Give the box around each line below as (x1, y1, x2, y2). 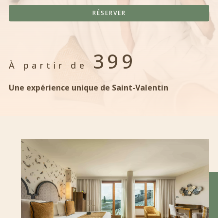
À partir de (9, 59, 93, 71)
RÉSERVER (92, 9, 126, 17)
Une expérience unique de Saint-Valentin (9, 82, 168, 93)
